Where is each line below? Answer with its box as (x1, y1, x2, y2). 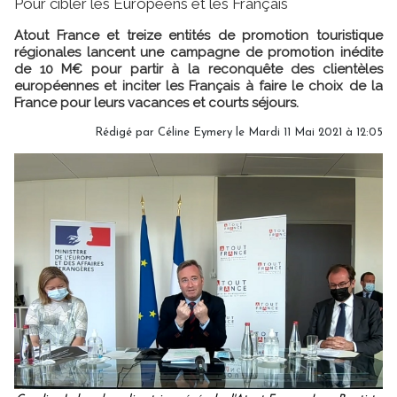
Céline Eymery (158, 126, 232, 138)
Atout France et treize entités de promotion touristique (14, 27, 383, 43)
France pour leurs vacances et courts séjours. (14, 94, 299, 111)
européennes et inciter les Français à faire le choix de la (14, 77, 383, 94)
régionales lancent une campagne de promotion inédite (14, 43, 383, 60)
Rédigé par (95, 126, 158, 138)
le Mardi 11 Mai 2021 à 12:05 (232, 126, 383, 138)
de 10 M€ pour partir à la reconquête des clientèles (14, 60, 383, 77)
